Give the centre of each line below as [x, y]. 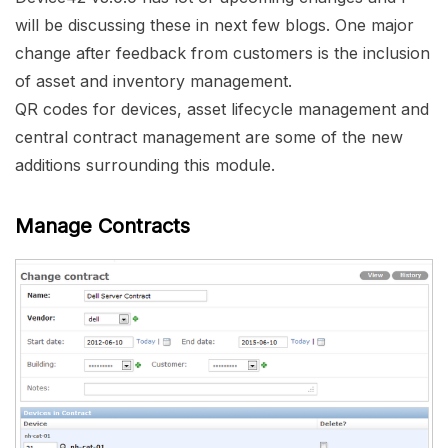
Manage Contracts [102, 226]
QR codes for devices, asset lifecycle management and [222, 109]
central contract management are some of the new [209, 137]
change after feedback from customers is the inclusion [222, 53]
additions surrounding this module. [145, 165]
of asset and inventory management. [153, 81]
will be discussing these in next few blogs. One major [214, 25]
